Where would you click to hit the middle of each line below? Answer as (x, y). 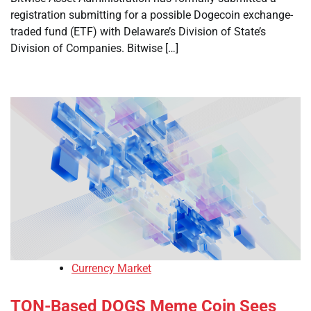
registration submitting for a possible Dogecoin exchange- (152, 15)
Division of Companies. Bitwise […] (94, 48)
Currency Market (111, 269)
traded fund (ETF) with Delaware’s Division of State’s (138, 32)
